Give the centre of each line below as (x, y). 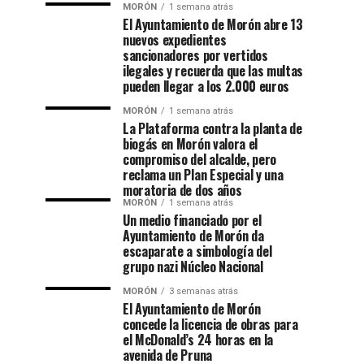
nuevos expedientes (175, 40)
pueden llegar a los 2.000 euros (206, 86)
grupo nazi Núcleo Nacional (193, 266)
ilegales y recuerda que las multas (213, 71)
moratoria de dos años (182, 190)
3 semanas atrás (204, 291)
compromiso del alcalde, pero (200, 159)
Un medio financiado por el (192, 220)
